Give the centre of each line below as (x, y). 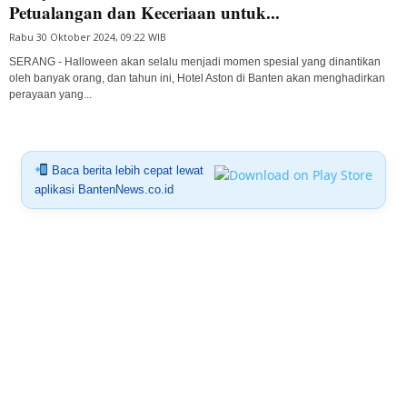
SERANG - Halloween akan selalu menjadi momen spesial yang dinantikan (195, 61)
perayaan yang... (50, 94)
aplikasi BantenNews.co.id (104, 189)
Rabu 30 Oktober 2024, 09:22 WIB (88, 36)
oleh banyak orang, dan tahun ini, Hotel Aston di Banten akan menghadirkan (197, 78)
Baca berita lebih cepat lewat (125, 170)
